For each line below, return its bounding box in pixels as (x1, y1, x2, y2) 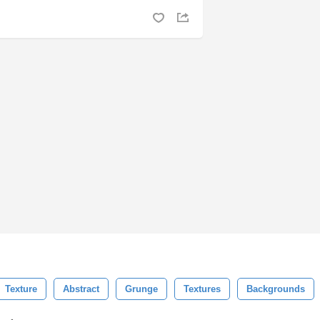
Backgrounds (246, 284, 305, 294)
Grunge (125, 284, 158, 294)
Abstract (63, 284, 99, 294)
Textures (184, 284, 221, 294)
